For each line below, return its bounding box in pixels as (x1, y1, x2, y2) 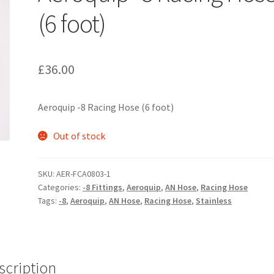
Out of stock (53, 130, 105, 143)
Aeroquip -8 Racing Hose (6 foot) (38, 100, 174, 113)
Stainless (196, 195, 232, 207)
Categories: (38, 182, 83, 193)
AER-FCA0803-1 (56, 168, 111, 180)
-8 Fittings (83, 182, 123, 193)
